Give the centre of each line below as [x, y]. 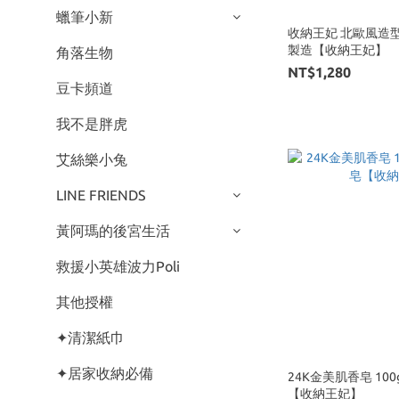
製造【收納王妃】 [338, 50]
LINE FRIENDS [101, 195]
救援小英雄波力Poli [118, 266]
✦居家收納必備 [105, 373]
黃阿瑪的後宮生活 [113, 231]
